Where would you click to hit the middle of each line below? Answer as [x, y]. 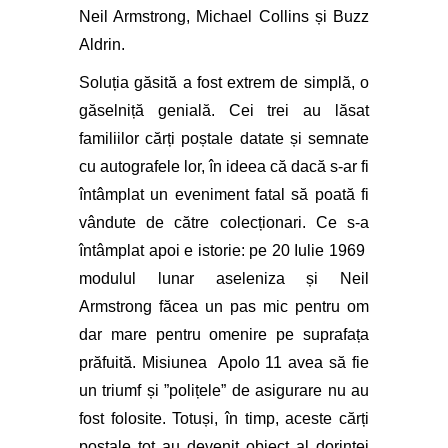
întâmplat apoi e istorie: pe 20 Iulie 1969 [224, 251]
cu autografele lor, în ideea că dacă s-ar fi [224, 167]
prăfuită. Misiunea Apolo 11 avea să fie [224, 363]
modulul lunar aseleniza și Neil [224, 279]
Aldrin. [104, 45]
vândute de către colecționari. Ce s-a [224, 223]
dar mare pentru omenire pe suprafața [224, 335]
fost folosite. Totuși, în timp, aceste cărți [224, 419]
